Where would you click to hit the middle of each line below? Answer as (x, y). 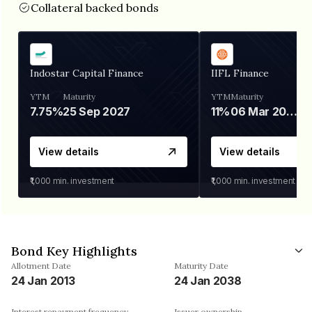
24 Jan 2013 (43, 280)
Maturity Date (201, 265)
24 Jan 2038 (208, 280)
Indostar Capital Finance (87, 73)
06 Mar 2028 (292, 111)
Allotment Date (41, 265)
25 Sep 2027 (96, 111)
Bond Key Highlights (74, 251)
